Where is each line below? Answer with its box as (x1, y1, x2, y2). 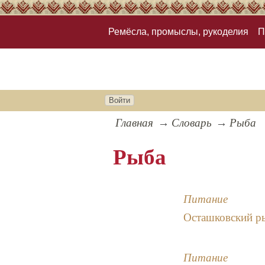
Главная (115, 117, 154, 130)
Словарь (171, 117, 212, 130)
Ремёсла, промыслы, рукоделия (108, 27, 248, 37)
